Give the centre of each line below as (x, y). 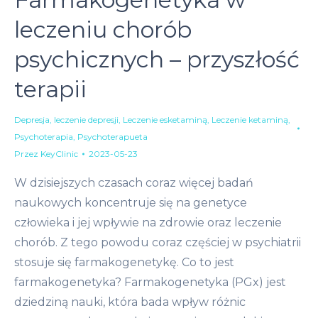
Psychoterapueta (113, 137)
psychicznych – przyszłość (157, 60)
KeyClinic (59, 154)
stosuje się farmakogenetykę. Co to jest (124, 263)
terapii (50, 89)
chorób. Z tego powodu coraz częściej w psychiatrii (158, 243)
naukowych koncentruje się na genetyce (131, 203)
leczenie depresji (86, 120)
